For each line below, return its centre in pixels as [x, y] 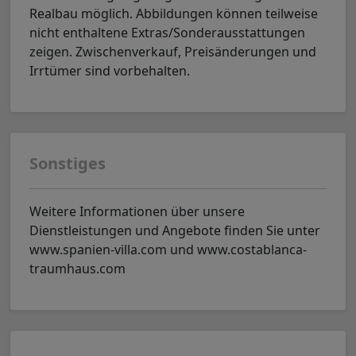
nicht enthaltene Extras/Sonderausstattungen [167, 33]
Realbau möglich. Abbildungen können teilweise [174, 14]
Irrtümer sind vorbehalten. [110, 71]
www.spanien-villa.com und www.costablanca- [168, 250]
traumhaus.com [77, 269]
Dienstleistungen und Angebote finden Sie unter [175, 230]
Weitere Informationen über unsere [137, 211]
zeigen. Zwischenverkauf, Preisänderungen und [173, 52]
